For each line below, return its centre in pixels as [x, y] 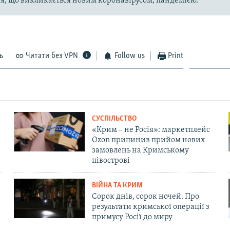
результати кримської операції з [150, 207]
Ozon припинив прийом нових [148, 140]
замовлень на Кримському [140, 150]
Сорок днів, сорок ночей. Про [145, 196]
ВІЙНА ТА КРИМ [117, 185]
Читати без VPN [52, 56]
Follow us [129, 56]
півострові [111, 160]
